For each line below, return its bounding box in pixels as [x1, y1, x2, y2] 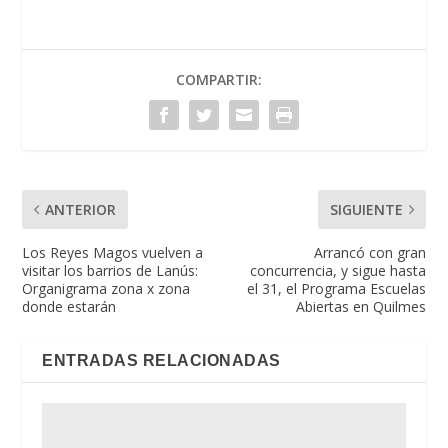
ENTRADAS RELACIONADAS [42, 352, 281, 370]
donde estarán [22, 297, 117, 317]
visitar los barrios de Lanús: [22, 261, 199, 281]
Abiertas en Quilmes [295, 297, 426, 317]
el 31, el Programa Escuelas [246, 279, 426, 299]
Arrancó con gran [313, 243, 426, 263]
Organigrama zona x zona [22, 279, 191, 299]
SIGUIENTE [329, 200, 403, 220]
